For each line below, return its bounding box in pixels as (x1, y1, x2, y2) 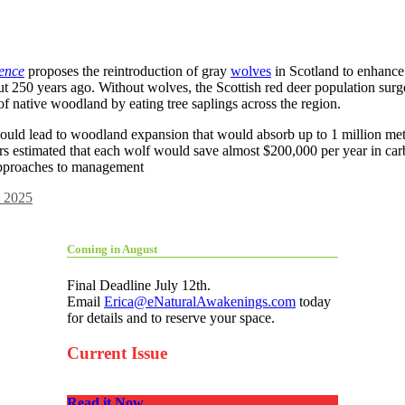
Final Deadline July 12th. (67, 277, 211, 293)
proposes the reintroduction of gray (24, 62, 231, 79)
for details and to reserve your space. (67, 309, 275, 325)
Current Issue (67, 343, 167, 363)
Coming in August (67, 241, 157, 256)
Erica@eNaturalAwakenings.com (104, 293, 296, 309)
